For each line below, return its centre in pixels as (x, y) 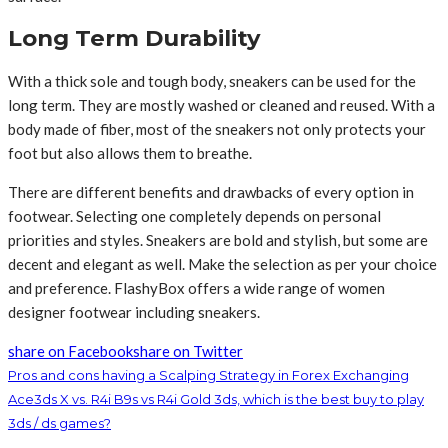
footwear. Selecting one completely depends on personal (194, 216)
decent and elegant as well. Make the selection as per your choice (222, 264)
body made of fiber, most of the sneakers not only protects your (217, 129)
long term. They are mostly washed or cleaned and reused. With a (221, 105)
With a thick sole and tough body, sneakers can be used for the (212, 81)
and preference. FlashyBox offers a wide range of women (196, 288)
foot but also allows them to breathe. (130, 153)
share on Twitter (188, 351)
